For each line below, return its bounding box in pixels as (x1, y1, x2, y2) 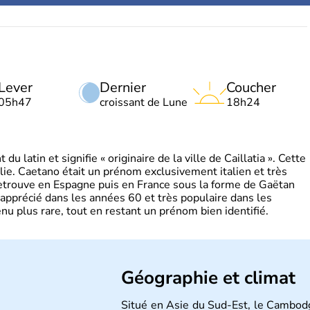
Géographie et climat (121, 266, 295, 290)
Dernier (100, 78, 146, 97)
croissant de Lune (100, 95, 188, 110)
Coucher (226, 78, 276, 97)
